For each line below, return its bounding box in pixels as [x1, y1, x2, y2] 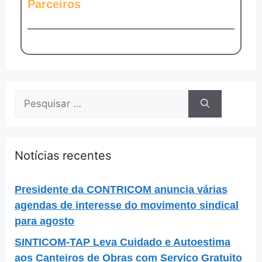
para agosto [15, 215, 74, 227]
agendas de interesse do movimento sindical [15, 199, 239, 211]
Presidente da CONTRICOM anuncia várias [15, 183, 227, 195]
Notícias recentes [15, 148, 111, 163]
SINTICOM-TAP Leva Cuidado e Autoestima [15, 236, 230, 248]
